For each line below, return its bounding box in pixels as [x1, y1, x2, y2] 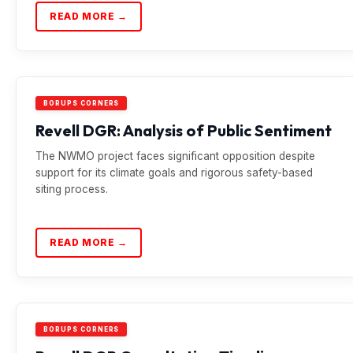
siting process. [35, 183, 108, 195]
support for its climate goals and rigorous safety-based [35, 166, 313, 179]
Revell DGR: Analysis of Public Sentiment [35, 121, 332, 140]
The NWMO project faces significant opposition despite [35, 150, 315, 162]
